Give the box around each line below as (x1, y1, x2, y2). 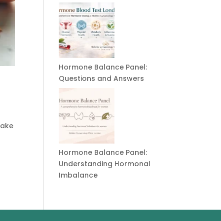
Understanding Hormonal (59, 159, 151, 169)
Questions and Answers (59, 74, 145, 83)
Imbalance (59, 170, 98, 180)
